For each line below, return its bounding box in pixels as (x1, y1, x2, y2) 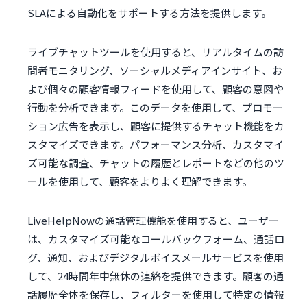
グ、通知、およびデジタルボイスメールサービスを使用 (27, 250, 284, 265)
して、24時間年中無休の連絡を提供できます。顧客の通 (27, 269, 284, 284)
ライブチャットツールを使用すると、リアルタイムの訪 (27, 45, 284, 60)
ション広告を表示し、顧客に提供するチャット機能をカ (27, 119, 284, 134)
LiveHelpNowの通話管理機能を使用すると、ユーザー (27, 213, 279, 228)
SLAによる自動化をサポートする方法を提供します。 (27, 5, 271, 21)
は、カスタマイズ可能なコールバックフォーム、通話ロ (27, 232, 284, 247)
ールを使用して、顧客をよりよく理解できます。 (27, 174, 252, 189)
